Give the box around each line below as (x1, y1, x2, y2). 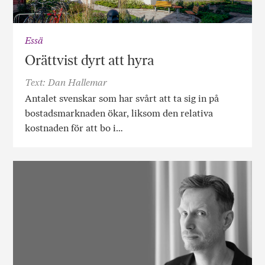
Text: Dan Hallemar (25, 77, 108, 89)
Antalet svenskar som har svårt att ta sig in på (25, 93, 219, 105)
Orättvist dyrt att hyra (25, 51, 154, 69)
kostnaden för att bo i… (25, 122, 124, 134)
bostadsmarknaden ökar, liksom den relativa (25, 108, 214, 119)
